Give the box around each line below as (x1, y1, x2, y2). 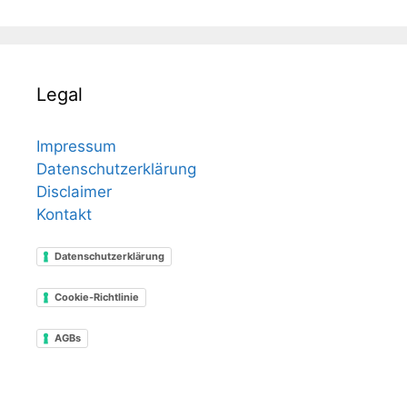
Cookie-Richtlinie (55, 290, 139, 303)
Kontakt (36, 204, 92, 223)
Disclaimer (36, 182, 112, 201)
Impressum (36, 136, 116, 155)
